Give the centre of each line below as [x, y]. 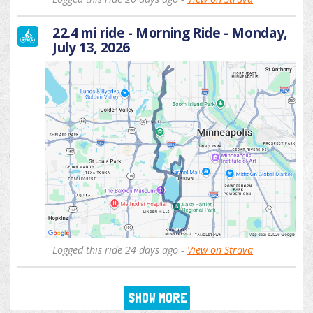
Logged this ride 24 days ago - [120, 250]
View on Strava [220, 250]
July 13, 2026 [92, 48]
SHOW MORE [157, 298]
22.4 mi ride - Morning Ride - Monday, [170, 33]
